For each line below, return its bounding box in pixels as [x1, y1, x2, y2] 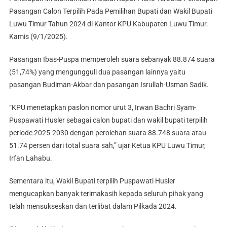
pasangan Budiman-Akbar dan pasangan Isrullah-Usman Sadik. [9, 81, 209, 89]
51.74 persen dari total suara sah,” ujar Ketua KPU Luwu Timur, [9, 141, 206, 150]
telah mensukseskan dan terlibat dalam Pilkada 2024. [9, 202, 177, 211]
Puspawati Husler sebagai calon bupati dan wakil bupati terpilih [9, 116, 208, 125]
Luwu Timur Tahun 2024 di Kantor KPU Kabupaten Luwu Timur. [9, 20, 208, 28]
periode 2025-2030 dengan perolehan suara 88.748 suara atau [9, 129, 206, 137]
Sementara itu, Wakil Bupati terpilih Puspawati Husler [9, 177, 175, 185]
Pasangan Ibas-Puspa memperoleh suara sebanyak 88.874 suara [9, 55, 215, 64]
